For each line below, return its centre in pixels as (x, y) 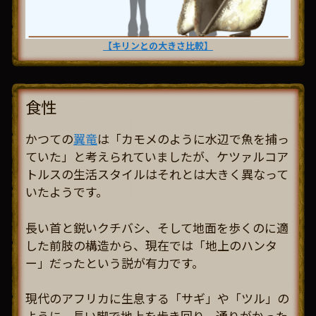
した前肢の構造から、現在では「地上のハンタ (151, 245)
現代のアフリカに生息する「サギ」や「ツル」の (157, 298)
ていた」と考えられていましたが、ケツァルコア (157, 157)
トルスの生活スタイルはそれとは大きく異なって (157, 174)
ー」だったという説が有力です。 (115, 262)
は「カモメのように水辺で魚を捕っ (193, 139)
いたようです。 (67, 192)
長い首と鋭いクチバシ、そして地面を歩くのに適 (157, 227)
